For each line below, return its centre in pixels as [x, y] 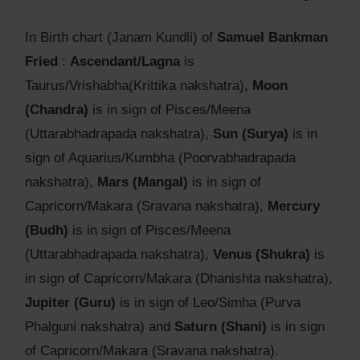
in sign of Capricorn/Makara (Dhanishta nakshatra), [179, 279]
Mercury [294, 207]
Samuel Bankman [272, 38]
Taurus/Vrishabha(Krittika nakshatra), [139, 86]
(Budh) [47, 231]
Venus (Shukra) [262, 255]
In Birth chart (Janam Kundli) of [121, 38]
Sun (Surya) [251, 134]
